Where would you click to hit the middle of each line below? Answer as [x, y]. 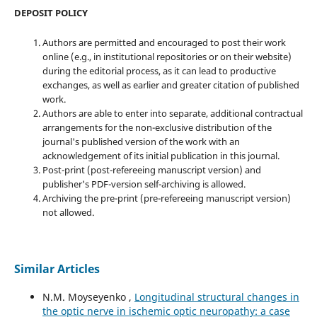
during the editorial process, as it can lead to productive [159, 71]
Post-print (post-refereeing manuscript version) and [151, 170]
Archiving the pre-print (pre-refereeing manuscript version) [166, 198]
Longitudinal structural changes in [217, 297]
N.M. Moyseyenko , [88, 297]
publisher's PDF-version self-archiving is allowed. [144, 184]
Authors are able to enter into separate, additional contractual [172, 114]
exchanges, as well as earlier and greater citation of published [171, 85]
